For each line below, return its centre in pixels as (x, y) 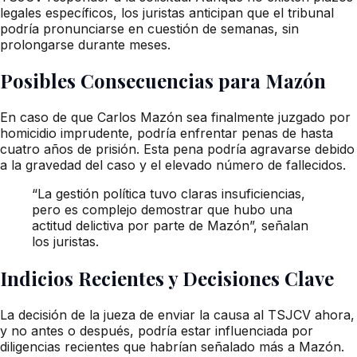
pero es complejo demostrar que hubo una (162, 210)
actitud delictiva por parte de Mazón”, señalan (170, 226)
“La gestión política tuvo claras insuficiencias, (169, 194)
